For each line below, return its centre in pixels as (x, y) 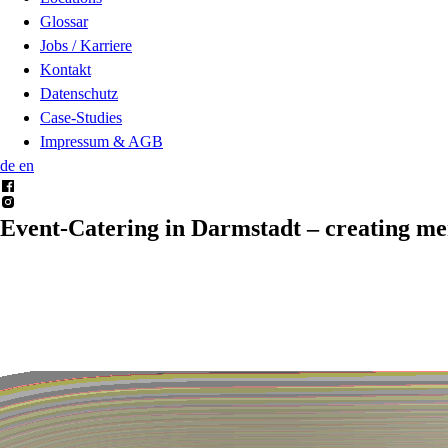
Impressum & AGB (101, 141)
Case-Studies (81, 117)
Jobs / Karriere (86, 45)
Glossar (64, 21)
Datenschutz (79, 93)
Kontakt (65, 69)
